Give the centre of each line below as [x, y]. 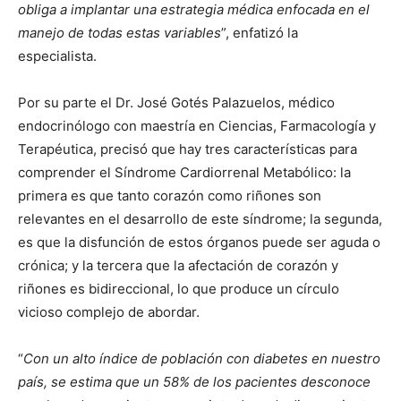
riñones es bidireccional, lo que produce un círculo [179, 289]
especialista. [59, 56]
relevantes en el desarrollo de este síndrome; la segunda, [200, 219]
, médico [308, 103]
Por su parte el [67, 103]
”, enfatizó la [260, 33]
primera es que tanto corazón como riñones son [170, 196]
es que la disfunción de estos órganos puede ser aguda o [199, 243]
